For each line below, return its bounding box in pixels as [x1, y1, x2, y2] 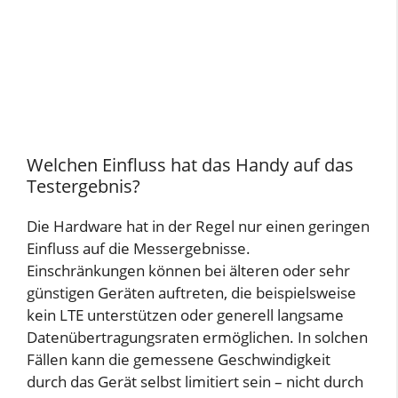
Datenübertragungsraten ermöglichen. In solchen [27, 327, 368, 348]
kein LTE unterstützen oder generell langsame [27, 305, 344, 326]
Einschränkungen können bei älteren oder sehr [27, 260, 350, 282]
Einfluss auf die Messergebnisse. [27, 238, 251, 259]
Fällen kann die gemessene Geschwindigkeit [27, 349, 330, 370]
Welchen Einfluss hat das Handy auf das [27, 153, 354, 178]
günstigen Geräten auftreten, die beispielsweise [27, 283, 356, 304]
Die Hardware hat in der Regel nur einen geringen [27, 216, 370, 237]
